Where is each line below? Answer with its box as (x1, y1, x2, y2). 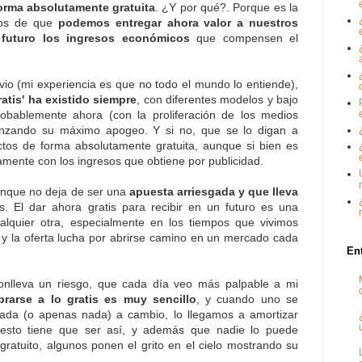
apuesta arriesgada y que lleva (128, 184, 299, 198)
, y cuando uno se (196, 292, 299, 305)
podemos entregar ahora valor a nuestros (57, 15, 299, 29)
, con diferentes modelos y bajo (137, 92, 299, 106)
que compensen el (189, 31, 299, 44)
